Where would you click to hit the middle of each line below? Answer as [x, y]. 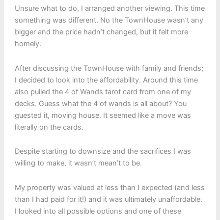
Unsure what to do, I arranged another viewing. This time [110, 8]
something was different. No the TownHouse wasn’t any [109, 20]
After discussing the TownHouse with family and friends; [109, 68]
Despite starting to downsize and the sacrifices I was [103, 151]
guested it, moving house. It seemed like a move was [103, 115]
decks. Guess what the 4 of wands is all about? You [100, 103]
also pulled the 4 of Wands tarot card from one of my [103, 92]
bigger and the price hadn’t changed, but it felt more [101, 32]
